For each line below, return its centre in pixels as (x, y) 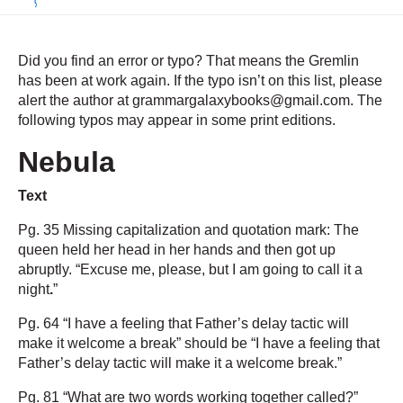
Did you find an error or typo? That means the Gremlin (188, 61)
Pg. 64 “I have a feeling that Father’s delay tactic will (184, 324)
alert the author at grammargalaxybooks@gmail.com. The (200, 101)
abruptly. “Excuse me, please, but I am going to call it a (190, 270)
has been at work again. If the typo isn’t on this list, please (200, 81)
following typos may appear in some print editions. (177, 121)
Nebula (67, 162)
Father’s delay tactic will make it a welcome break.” (180, 363)
